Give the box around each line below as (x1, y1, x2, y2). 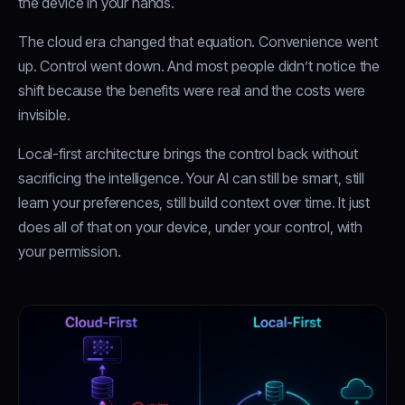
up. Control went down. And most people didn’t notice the (18, 57, 381, 76)
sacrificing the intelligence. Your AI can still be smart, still (18, 169, 364, 188)
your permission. (18, 242, 121, 261)
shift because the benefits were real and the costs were (18, 81, 366, 100)
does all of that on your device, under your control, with (18, 218, 363, 237)
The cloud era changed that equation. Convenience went (18, 33, 378, 52)
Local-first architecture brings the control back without (18, 145, 359, 164)
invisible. (18, 106, 71, 125)
